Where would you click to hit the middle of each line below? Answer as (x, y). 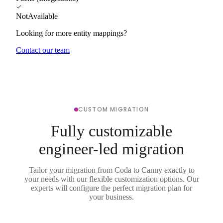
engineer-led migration (111, 149)
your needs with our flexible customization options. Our (111, 179)
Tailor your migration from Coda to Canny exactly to (111, 170)
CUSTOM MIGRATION (113, 109)
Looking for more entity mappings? (71, 33)
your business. (111, 197)
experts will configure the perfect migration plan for (111, 188)
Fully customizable (111, 131)
